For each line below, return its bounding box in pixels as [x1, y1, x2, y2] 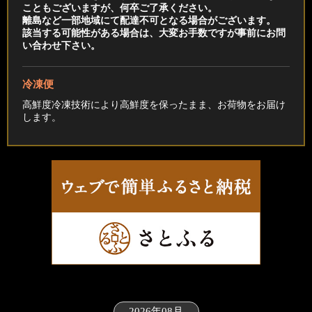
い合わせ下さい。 [22, 40, 100, 52]
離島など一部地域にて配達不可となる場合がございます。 [22, 15, 276, 26]
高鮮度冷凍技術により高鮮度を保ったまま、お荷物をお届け [22, 99, 286, 111]
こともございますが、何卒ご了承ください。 [22, 2, 217, 14]
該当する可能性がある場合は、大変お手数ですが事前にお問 [22, 27, 286, 39]
